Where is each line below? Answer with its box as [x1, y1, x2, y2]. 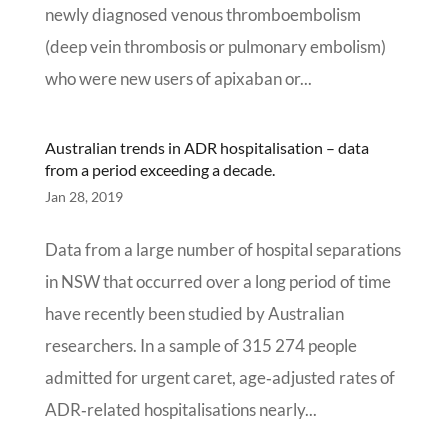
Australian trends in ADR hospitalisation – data [44, 138, 369, 157]
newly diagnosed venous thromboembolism [44, 4, 361, 25]
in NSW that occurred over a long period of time [44, 271, 391, 292]
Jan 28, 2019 [44, 188, 123, 205]
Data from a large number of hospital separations [44, 239, 401, 260]
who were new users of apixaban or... [44, 68, 312, 89]
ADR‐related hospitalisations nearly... [44, 399, 317, 420]
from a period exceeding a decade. [44, 160, 275, 179]
